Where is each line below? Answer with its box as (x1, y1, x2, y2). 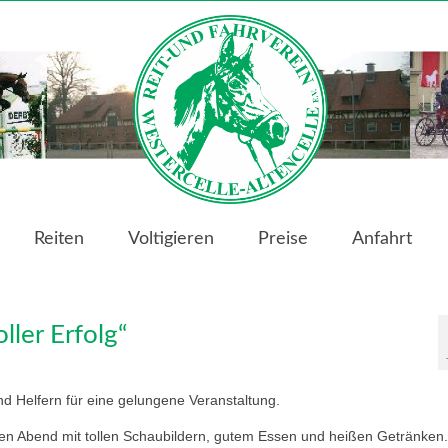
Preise (257, 230, 308, 249)
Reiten (33, 230, 84, 249)
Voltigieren (127, 230, 214, 249)
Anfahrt (351, 230, 412, 249)
